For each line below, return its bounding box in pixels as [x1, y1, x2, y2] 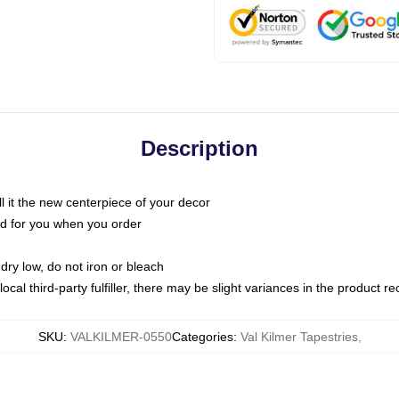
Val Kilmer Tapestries [240, 330, 358, 344]
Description [141, 136, 258, 160]
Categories [171, 330, 233, 344]
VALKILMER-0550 [69, 330, 172, 344]
